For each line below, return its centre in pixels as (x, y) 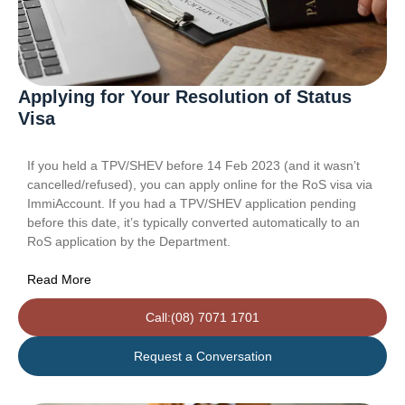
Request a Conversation (202, 357)
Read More (59, 280)
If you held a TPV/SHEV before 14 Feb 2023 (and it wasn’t (193, 166)
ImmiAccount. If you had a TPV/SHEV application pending (192, 204)
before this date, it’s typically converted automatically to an (193, 223)
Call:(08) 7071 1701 (202, 318)
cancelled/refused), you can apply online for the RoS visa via (200, 185)
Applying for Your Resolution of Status (185, 97)
